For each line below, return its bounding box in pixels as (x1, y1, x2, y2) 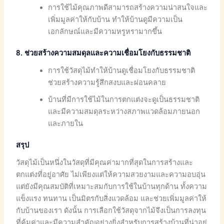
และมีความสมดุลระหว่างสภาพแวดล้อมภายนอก (48, 107, 200, 116)
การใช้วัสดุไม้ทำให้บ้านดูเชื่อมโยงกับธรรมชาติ (48, 66, 195, 75)
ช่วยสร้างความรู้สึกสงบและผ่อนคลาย (48, 78, 166, 87)
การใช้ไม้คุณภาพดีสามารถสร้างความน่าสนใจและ (48, 2, 208, 12)
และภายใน (48, 119, 83, 128)
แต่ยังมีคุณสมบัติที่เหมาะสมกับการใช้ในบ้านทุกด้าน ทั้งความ (16, 182, 207, 191)
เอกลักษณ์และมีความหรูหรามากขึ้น (48, 26, 162, 36)
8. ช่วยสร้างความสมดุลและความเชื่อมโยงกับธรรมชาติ (16, 48, 191, 57)
